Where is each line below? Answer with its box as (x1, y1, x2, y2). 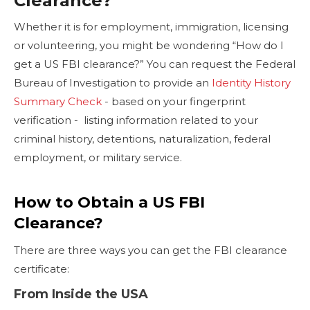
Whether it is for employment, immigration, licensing (14, 19, 289, 33)
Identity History (209, 75, 291, 89)
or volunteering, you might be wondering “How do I (14, 38, 284, 52)
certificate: (14, 262, 69, 275)
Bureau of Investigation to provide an (14, 75, 209, 89)
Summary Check (14, 94, 102, 108)
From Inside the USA (14, 286, 148, 302)
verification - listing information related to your (14, 113, 258, 127)
